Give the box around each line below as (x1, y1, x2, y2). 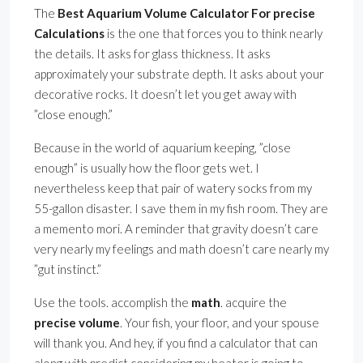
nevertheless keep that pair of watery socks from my (34, 181, 312, 196)
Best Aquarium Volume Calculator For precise (58, 6, 315, 21)
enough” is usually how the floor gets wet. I (34, 160, 259, 176)
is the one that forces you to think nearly (105, 26, 322, 41)
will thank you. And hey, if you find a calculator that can (34, 335, 318, 351)
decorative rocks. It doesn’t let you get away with (34, 87, 297, 102)
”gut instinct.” (34, 262, 101, 277)
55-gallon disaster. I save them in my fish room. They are (34, 201, 328, 216)
